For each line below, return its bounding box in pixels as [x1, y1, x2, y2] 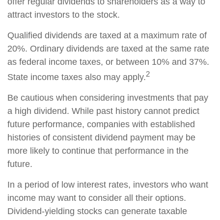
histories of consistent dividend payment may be [7, 133, 195, 142]
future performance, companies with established [7, 119, 195, 129]
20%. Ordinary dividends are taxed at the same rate [7, 44, 209, 54]
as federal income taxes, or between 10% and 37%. [7, 57, 209, 67]
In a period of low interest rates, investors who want [7, 180, 208, 190]
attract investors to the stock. [7, 10, 120, 20]
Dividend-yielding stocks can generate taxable [7, 206, 187, 216]
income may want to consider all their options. [7, 193, 186, 203]
